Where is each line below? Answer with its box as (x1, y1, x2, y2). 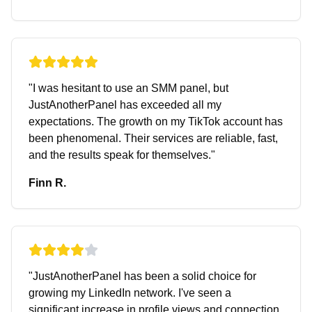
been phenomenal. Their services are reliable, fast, (29, 132, 278, 144)
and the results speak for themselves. (29, 149, 211, 161)
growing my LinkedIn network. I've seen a (29, 287, 231, 299)
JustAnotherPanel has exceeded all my (29, 99, 221, 111)
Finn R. (29, 177, 66, 189)
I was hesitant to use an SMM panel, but (33, 82, 228, 94)
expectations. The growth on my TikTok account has (29, 116, 283, 127)
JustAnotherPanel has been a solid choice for (33, 270, 256, 282)
